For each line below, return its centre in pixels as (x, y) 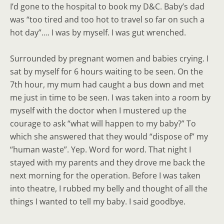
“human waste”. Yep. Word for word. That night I (100, 149)
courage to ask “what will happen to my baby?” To (103, 123)
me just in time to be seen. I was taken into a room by (110, 97)
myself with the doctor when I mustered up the (98, 110)
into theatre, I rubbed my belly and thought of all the (109, 188)
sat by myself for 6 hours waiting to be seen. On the (106, 71)
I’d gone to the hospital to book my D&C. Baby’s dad (107, 6)
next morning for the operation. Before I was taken (105, 175)
